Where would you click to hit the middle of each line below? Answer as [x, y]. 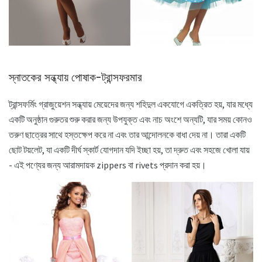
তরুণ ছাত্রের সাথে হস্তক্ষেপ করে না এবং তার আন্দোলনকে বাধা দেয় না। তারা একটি [127, 134]
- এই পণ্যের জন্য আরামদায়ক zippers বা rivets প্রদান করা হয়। [108, 165]
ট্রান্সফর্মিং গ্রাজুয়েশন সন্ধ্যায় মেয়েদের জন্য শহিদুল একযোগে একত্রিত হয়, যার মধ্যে [131, 104]
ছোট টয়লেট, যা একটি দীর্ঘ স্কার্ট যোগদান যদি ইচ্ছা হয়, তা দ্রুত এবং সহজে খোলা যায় [129, 149]
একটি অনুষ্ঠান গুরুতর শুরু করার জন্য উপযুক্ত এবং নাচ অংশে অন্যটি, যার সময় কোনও [130, 119]
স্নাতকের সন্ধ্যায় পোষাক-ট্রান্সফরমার [75, 78]
